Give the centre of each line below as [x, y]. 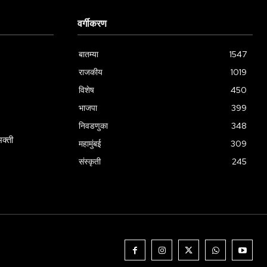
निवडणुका [93, 126]
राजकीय [91, 72]
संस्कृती [90, 162]
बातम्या [89, 55]
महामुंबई [90, 144]
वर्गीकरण [92, 24]
